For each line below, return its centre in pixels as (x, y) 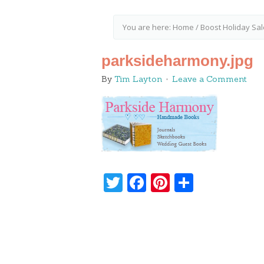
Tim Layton (138, 79)
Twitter (152, 183)
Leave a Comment (209, 79)
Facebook (186, 183)
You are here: (148, 27)
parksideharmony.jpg (177, 61)
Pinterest (207, 183)
